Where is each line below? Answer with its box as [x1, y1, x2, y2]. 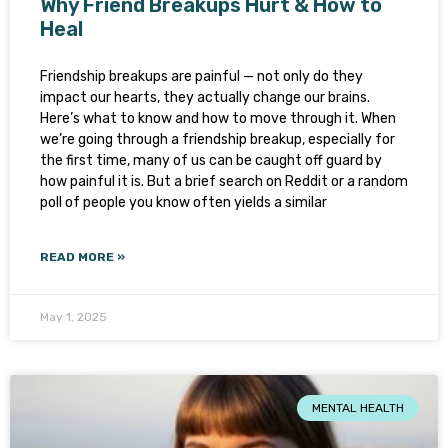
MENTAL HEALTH [311, 401, 404, 416]
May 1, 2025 [40, 310, 107, 324]
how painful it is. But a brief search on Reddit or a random [40, 173, 408, 190]
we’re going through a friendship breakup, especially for [40, 131, 395, 148]
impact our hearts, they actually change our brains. [40, 89, 370, 106]
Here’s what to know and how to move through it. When [40, 110, 396, 127]
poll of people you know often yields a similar [40, 194, 327, 211]
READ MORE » [40, 250, 125, 264]
